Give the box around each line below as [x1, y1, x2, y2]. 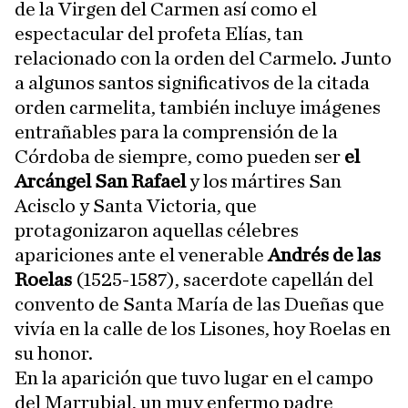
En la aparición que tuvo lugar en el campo [15, 367, 373, 388]
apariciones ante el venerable [15, 244, 264, 265]
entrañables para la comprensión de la [15, 121, 338, 142]
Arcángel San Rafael [15, 170, 189, 191]
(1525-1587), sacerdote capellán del [76, 269, 373, 290]
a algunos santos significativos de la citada [15, 72, 370, 93]
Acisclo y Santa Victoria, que [15, 195, 257, 216]
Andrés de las [264, 244, 381, 265]
